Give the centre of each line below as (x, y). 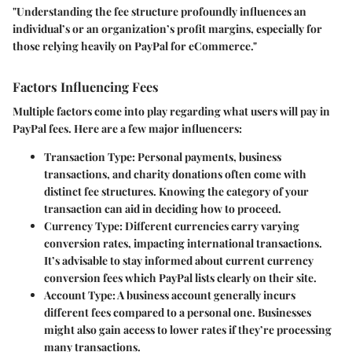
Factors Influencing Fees (86, 86)
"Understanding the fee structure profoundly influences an (159, 11)
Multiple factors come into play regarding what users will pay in (171, 111)
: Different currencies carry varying (209, 225)
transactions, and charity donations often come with (175, 174)
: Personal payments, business (207, 156)
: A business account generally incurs (204, 295)
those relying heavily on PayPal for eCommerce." (135, 46)
